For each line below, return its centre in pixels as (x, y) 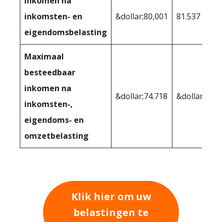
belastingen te (111, 212)
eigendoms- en (54, 120)
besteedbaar (50, 73)
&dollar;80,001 (142, 17)
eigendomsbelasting (66, 32)
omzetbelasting (56, 136)
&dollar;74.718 (141, 96)
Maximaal (44, 57)
